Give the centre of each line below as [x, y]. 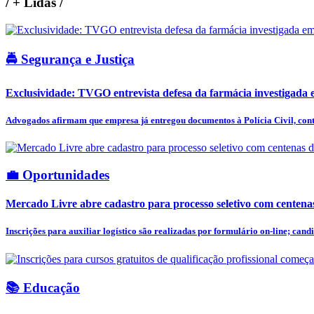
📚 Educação [43, 288]
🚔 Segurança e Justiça [70, 59]
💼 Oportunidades [57, 175]
